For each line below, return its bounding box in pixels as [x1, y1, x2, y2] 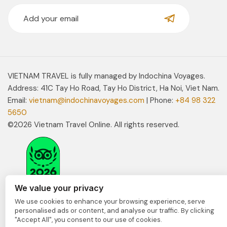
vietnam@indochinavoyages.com [29, 95, 144, 105]
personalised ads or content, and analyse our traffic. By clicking [15, 206, 214, 215]
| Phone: [144, 95, 175, 105]
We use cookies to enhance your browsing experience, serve [15, 197, 205, 206]
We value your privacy [15, 183, 103, 193]
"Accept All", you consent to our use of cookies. [15, 215, 162, 224]
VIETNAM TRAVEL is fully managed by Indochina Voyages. [8, 70, 205, 81]
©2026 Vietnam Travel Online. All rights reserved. [8, 119, 179, 130]
